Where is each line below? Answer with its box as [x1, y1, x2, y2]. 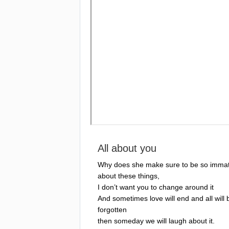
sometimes [112, 194, 148, 202]
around [185, 182, 208, 191]
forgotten [98, 205, 127, 214]
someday [114, 216, 144, 225]
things [138, 171, 157, 180]
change [159, 182, 183, 191]
